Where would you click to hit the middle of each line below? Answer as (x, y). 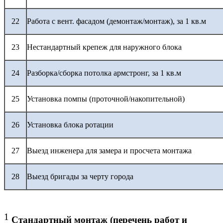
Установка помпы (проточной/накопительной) (106, 99)
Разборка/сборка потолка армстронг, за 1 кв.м (104, 73)
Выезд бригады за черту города (80, 176)
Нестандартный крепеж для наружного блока (104, 47)
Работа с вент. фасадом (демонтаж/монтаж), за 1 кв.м (116, 21)
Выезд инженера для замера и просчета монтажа (109, 150)
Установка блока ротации (70, 124)
